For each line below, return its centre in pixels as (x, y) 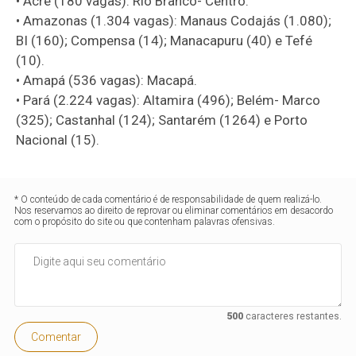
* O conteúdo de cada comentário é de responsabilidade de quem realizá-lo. (168, 199)
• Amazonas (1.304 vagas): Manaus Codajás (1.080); (174, 20)
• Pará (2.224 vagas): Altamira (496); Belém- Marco (168, 100)
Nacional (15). (58, 139)
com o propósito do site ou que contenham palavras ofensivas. (145, 221)
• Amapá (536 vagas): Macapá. (107, 80)
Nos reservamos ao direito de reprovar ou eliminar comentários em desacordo (174, 210)
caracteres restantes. (292, 316)
